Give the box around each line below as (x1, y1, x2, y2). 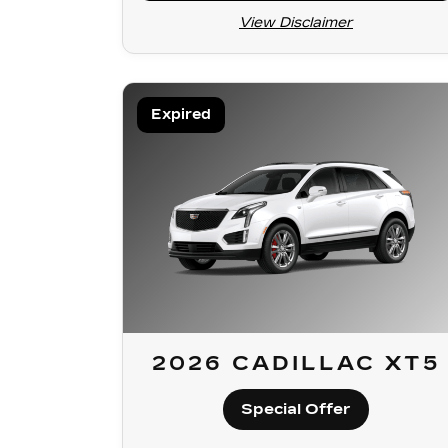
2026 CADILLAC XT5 (151, 351, 441, 375)
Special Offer (241, 400, 351, 418)
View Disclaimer (239, 14, 353, 31)
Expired (151, 106, 211, 123)
